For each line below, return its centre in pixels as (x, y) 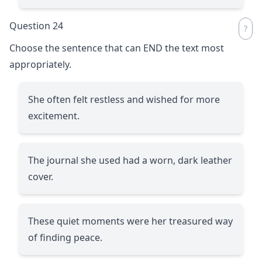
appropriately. (40, 64)
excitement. (54, 116)
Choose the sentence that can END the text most (117, 48)
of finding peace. (65, 237)
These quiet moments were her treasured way (130, 221)
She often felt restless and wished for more (124, 99)
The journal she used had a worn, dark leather (130, 160)
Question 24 (36, 25)
